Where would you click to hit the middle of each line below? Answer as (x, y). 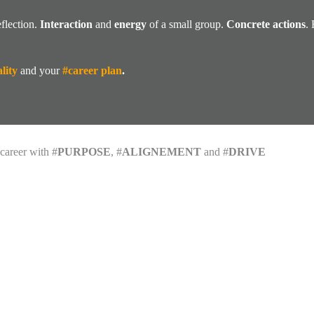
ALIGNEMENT (162, 152)
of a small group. (186, 25)
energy (130, 25)
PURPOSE (84, 152)
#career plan (92, 71)
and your (40, 71)
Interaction (66, 25)
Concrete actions (266, 25)
